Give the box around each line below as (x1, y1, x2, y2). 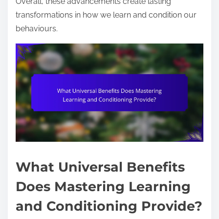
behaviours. (16, 23, 58, 33)
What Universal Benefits (16, 158, 185, 175)
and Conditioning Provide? (16, 197, 202, 214)
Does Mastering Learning (16, 178, 191, 195)
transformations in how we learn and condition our (16, 10, 197, 20)
